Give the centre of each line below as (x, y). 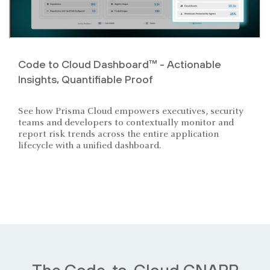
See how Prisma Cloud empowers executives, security (131, 111)
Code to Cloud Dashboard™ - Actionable (120, 64)
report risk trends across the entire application (118, 134)
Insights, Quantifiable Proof (86, 79)
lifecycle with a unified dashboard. (89, 146)
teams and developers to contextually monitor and (126, 123)
